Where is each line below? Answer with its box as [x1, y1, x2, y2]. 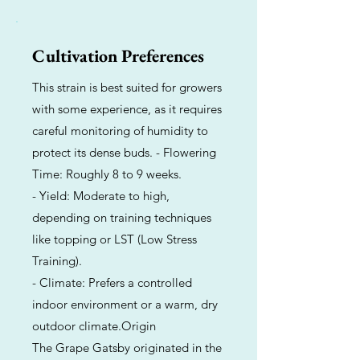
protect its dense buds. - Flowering [32, 145, 216, 160]
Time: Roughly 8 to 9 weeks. [32, 166, 182, 182]
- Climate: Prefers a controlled [32, 275, 192, 290]
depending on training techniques [32, 210, 211, 225]
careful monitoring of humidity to [32, 123, 208, 138]
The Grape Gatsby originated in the [32, 340, 222, 355]
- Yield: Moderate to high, [32, 188, 170, 203]
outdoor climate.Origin [32, 318, 156, 333]
